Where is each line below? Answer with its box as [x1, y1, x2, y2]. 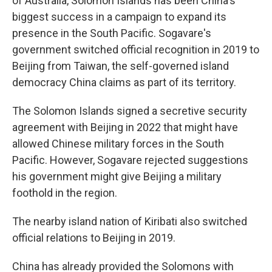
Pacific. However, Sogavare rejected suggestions [12, 154, 248, 166]
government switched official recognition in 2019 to [12, 43, 259, 56]
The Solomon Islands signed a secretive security [12, 104, 247, 117]
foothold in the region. [12, 186, 117, 199]
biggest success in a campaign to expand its [12, 10, 226, 23]
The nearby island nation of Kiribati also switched [12, 215, 247, 228]
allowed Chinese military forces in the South [12, 137, 224, 150]
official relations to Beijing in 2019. [12, 231, 175, 244]
